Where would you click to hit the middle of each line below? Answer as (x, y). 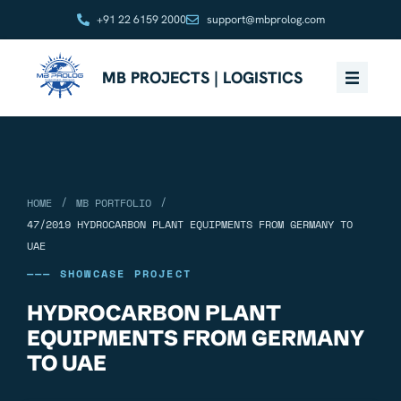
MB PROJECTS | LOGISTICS (203, 77)
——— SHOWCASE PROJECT (109, 273)
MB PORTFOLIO (114, 202)
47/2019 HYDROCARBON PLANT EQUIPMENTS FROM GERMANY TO (190, 224)
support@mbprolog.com (265, 19)
